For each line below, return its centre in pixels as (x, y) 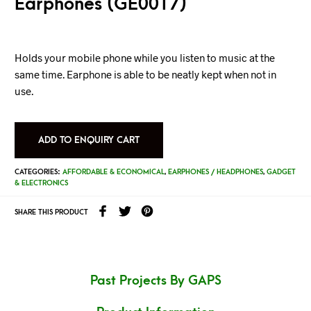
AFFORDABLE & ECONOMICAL (113, 173)
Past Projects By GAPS (155, 280)
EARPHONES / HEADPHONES (215, 173)
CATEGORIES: (38, 173)
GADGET (281, 173)
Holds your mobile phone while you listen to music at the (144, 58)
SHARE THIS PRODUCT (51, 212)
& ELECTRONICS (41, 184)
